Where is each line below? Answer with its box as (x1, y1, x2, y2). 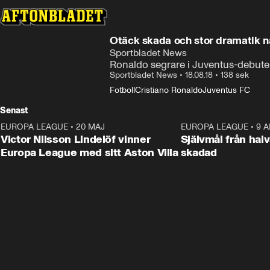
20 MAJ (76, 122, 105, 132)
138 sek (221, 70, 249, 80)
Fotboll (110, 85, 135, 95)
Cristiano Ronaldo (135, 85, 202, 95)
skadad (180, 146, 217, 159)
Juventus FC (202, 85, 250, 95)
